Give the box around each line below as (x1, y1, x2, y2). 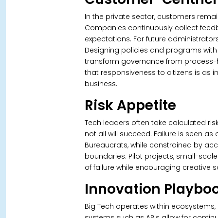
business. (85, 79, 117, 89)
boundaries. (85, 151, 127, 161)
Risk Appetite (85, 96, 176, 115)
